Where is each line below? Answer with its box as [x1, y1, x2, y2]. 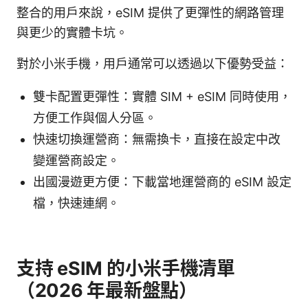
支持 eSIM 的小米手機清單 [16, 256, 235, 280]
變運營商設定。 [33, 153, 120, 168]
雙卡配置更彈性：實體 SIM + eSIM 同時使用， [33, 89, 291, 104]
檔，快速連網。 [33, 195, 120, 210]
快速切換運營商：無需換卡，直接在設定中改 [33, 131, 280, 146]
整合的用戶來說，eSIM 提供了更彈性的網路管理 [16, 5, 284, 20]
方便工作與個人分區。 [33, 110, 157, 125]
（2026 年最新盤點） [16, 278, 197, 302]
